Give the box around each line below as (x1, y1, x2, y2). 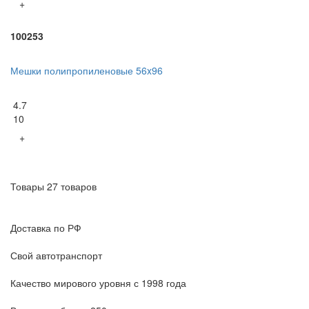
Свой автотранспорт (10, 248, 102, 262)
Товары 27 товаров (10, 179, 97, 193)
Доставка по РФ (10, 220, 81, 235)
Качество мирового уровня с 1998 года (10, 275, 186, 290)
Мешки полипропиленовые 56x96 (10, 63, 163, 77)
